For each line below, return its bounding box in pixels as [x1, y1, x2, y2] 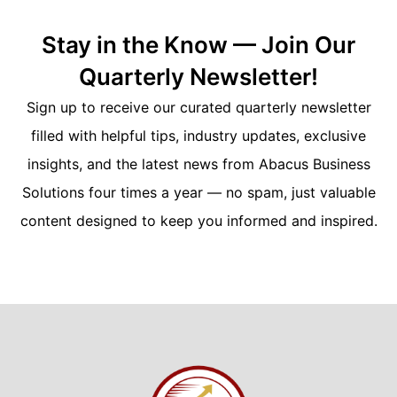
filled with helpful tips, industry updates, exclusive [31, 126, 366, 144]
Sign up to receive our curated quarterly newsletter [26, 97, 371, 116]
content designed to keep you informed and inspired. [19, 211, 378, 230]
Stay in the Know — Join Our [42, 30, 355, 58]
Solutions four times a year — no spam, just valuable [21, 183, 376, 201]
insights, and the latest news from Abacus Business [27, 154, 370, 173]
